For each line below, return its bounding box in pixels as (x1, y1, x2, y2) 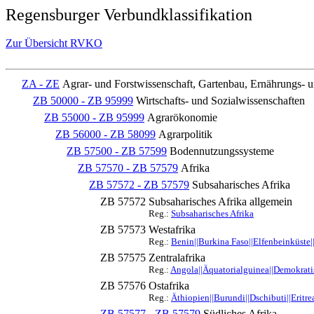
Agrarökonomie (147, 111, 217, 123)
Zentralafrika (149, 252, 205, 264)
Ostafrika (149, 280, 189, 292)
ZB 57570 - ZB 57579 (78, 162, 178, 174)
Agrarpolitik (158, 128, 212, 140)
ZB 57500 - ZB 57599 (67, 145, 167, 157)
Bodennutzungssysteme (170, 145, 274, 157)
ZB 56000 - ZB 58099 (55, 128, 156, 140)
